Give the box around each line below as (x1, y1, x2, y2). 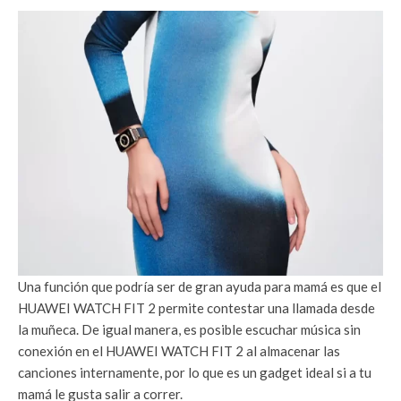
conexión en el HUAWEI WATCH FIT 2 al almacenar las (18, 343, 340, 360)
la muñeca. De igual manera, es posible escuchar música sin (18, 321, 361, 338)
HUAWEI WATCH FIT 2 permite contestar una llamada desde (18, 300, 375, 317)
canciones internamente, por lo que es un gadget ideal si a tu (18, 364, 371, 381)
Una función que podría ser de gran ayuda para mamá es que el (18, 278, 381, 295)
